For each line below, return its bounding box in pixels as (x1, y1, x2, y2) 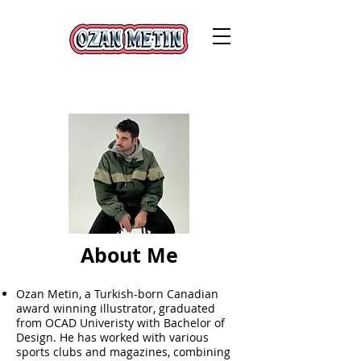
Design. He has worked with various (16, 330, 209, 345)
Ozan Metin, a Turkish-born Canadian (16, 286, 218, 301)
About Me (80, 241, 178, 269)
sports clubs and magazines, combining (16, 344, 230, 359)
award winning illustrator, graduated (16, 301, 215, 316)
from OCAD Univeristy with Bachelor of (16, 315, 225, 330)
